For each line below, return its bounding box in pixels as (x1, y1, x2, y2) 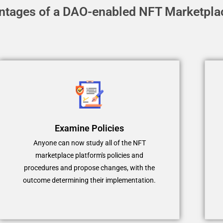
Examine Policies (55, 122, 124, 133)
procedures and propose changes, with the (24, 163, 155, 172)
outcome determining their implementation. (23, 176, 156, 184)
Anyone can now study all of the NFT (33, 138, 146, 147)
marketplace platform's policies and (35, 151, 144, 159)
